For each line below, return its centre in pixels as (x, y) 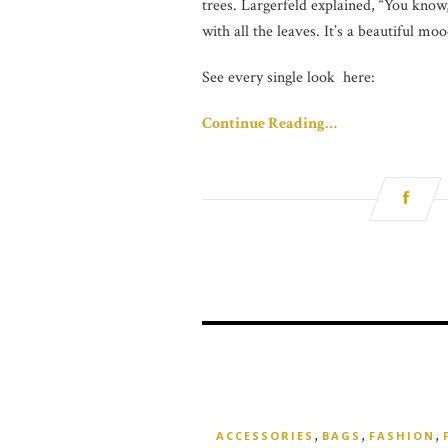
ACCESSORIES (264, 436)
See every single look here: (288, 78)
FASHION (401, 436)
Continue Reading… (269, 124)
